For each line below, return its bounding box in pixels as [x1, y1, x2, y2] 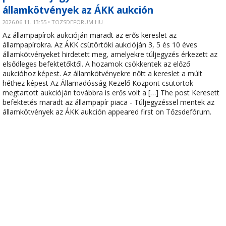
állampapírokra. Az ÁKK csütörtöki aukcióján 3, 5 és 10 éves [3, 40, 197, 49]
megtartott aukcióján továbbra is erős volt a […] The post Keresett [3, 88, 219, 97]
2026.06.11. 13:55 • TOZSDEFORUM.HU [3, 18, 103, 26]
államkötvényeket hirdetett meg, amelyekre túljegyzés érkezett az [3, 49, 217, 59]
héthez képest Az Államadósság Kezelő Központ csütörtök [3, 78, 193, 88]
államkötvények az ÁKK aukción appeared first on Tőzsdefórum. [3, 107, 211, 117]
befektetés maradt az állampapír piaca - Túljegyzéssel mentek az [3, 97, 214, 107]
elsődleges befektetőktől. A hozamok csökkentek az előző [3, 59, 190, 69]
